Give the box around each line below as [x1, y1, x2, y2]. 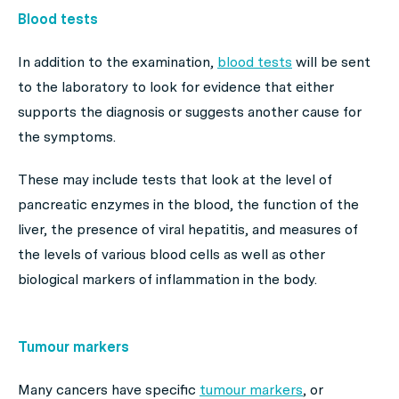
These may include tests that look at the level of [18, 171, 332, 188]
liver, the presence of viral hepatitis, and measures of [18, 221, 358, 238]
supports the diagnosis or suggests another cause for [18, 103, 362, 120]
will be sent [292, 53, 370, 70]
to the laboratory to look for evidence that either [18, 78, 334, 95]
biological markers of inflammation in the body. [18, 271, 317, 288]
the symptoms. [18, 128, 116, 145]
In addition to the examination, [18, 53, 217, 70]
